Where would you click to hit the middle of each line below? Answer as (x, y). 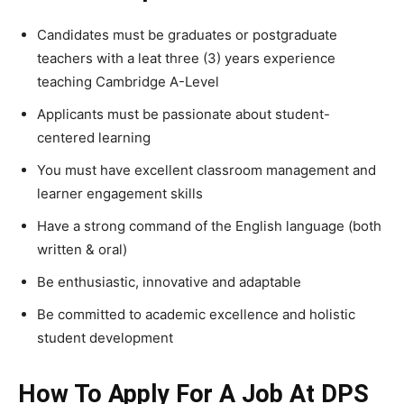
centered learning (94, 137)
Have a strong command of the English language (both (209, 225)
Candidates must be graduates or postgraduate (187, 34)
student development (105, 337)
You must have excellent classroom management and (207, 170)
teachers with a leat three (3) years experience (186, 58)
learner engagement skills (120, 193)
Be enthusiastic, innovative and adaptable (169, 281)
